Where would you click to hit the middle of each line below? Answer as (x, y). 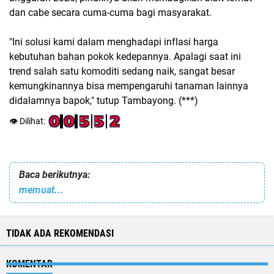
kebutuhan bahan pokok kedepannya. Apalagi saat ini (125, 57)
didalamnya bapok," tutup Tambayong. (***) (104, 101)
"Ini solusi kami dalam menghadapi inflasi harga (114, 42)
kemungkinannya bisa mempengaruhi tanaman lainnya (129, 86)
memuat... (41, 190)
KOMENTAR (29, 264)
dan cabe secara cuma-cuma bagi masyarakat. (110, 13)
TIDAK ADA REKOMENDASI (60, 233)
